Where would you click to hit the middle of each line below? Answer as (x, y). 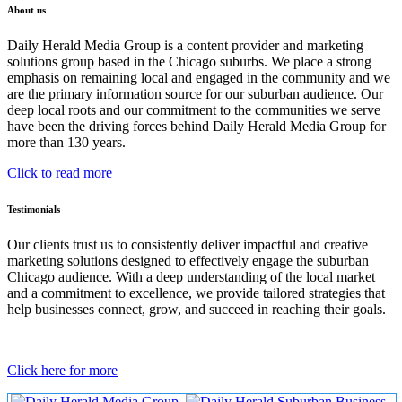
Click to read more (60, 172)
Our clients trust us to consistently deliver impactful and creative (188, 244)
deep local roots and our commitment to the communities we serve (194, 109)
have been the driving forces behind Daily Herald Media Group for (197, 126)
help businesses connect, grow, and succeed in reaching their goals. (197, 309)
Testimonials (34, 209)
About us (26, 9)
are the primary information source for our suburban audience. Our (195, 93)
